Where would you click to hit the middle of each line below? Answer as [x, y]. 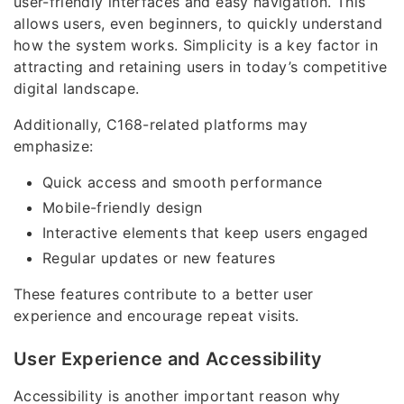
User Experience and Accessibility [168, 359]
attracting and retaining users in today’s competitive [201, 67]
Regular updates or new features [159, 258]
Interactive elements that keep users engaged [206, 233]
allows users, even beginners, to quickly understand [198, 24]
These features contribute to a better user [164, 294]
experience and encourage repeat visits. [156, 316]
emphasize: [54, 147]
